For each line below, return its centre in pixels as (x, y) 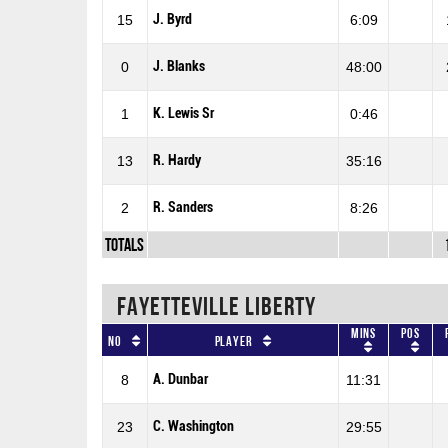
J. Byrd (172, 20)
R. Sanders (183, 208)
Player (233, 340)
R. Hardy (177, 161)
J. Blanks (179, 67)
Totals (124, 245)
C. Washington (193, 426)
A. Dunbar (180, 379)
